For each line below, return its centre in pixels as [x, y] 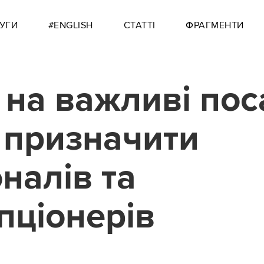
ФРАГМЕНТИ [215, 25]
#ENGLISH [70, 25]
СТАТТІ [139, 25]
